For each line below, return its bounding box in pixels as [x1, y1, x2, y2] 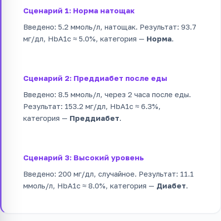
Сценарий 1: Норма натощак [23, 5, 135, 15]
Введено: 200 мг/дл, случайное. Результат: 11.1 [23, 169, 194, 178]
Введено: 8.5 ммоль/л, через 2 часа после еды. [23, 89, 191, 99]
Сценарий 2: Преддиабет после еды [23, 73, 167, 82]
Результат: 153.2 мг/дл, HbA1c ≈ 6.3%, [23, 101, 161, 110]
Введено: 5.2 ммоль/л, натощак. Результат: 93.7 [23, 22, 196, 31]
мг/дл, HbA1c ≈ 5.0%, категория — [23, 34, 147, 43]
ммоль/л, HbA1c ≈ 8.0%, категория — [23, 181, 156, 190]
